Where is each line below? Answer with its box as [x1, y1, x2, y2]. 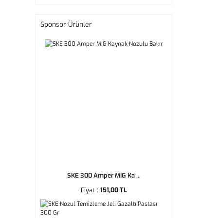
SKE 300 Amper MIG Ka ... [67, 171, 141, 180]
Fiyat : [80, 186, 100, 194]
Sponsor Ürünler [40, 20, 92, 29]
